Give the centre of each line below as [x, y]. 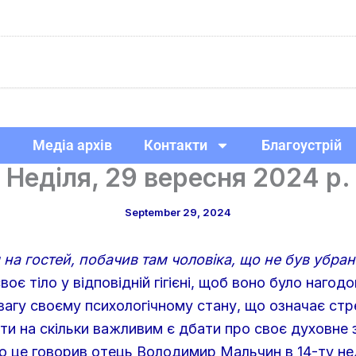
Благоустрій [302, 145]
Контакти [176, 145]
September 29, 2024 [178, 212]
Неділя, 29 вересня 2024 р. [178, 178]
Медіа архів [72, 145]
